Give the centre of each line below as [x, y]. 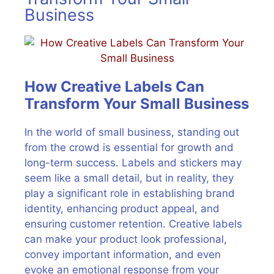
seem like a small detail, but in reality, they [129, 178]
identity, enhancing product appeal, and [122, 208]
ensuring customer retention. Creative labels [133, 224]
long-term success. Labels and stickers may [133, 162]
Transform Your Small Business [137, 103]
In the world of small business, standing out [132, 132]
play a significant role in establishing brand [130, 193]
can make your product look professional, [126, 239]
